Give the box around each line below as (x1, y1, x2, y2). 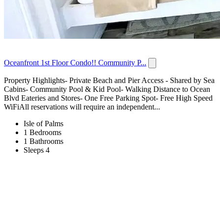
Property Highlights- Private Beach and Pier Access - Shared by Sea (4, 76, 215, 84)
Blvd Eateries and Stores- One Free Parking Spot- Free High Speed (4, 93, 213, 102)
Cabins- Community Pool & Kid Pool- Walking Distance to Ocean (4, 84, 210, 93)
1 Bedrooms (24, 128, 61, 137)
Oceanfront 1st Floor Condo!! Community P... (4, 58, 146, 67)
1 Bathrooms (24, 137, 63, 145)
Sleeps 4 (24, 145, 50, 154)
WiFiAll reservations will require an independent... (4, 102, 160, 111)
